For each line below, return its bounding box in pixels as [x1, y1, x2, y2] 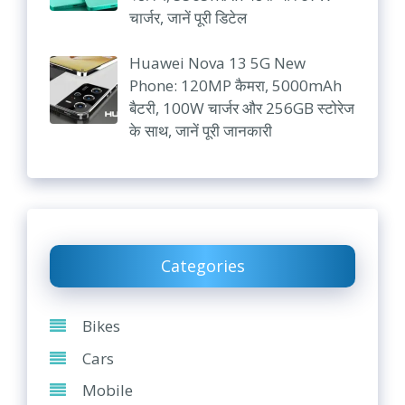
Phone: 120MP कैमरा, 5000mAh [128, 75, 342, 97]
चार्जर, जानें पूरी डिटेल [128, 6, 247, 28]
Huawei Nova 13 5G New [128, 52, 306, 74]
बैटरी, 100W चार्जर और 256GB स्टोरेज [128, 98, 354, 119]
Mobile [82, 380, 133, 401]
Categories [160, 255, 245, 278]
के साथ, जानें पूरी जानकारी [128, 120, 272, 142]
